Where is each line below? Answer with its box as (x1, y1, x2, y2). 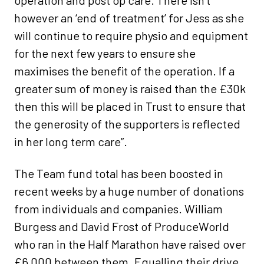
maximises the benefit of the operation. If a (14, 64, 235, 78)
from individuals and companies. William (14, 202, 223, 216)
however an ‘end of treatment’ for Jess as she (14, 11, 244, 25)
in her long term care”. (14, 134, 127, 149)
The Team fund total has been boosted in (14, 166, 223, 181)
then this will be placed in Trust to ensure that (14, 99, 246, 114)
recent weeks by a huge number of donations (14, 184, 244, 199)
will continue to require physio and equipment (14, 28, 248, 43)
